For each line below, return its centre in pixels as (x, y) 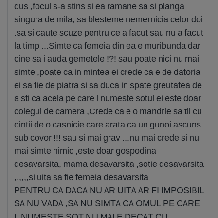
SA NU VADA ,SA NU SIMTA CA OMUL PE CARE (107, 203)
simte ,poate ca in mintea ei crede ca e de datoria (107, 72)
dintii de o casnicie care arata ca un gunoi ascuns (108, 124)
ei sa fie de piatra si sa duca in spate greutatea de (108, 85)
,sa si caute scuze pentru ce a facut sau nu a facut (109, 32)
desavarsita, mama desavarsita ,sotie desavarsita (109, 164)
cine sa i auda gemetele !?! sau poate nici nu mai (107, 59)
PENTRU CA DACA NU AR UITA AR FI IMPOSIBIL (109, 190)
